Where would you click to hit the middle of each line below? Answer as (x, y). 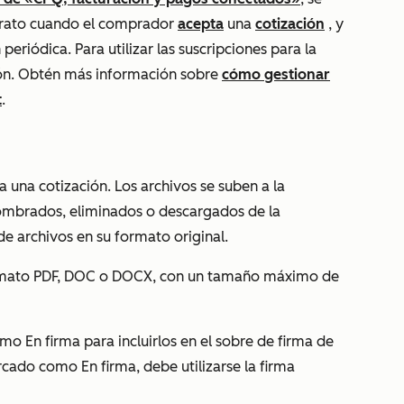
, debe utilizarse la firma (216, 367)
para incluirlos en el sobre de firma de (207, 341)
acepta (201, 24)
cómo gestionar (276, 74)
